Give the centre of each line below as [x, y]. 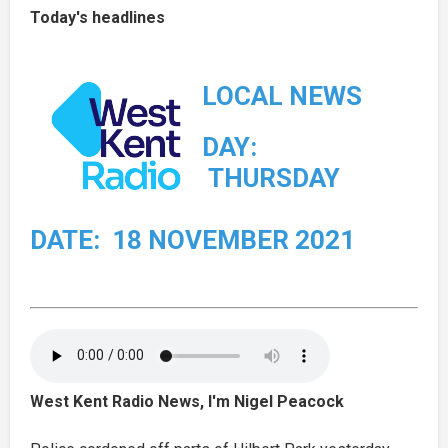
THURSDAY [271, 177]
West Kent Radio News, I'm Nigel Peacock [187, 401]
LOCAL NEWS [282, 95]
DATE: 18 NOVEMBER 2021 [192, 239]
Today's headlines [97, 17]
